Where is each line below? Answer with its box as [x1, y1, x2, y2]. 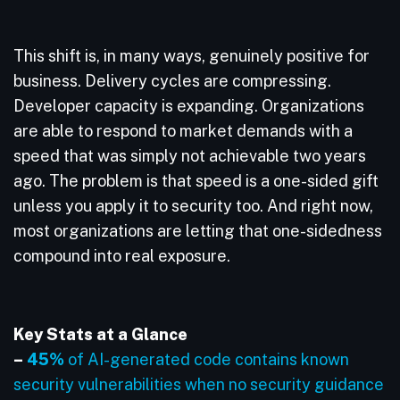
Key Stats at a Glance [13, 325, 187, 344]
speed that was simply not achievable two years [13, 146, 366, 165]
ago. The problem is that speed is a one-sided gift [13, 171, 379, 190]
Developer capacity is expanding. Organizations [13, 96, 364, 115]
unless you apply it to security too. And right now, [13, 196, 373, 215]
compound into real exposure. [13, 246, 234, 265]
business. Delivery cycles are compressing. [13, 71, 331, 90]
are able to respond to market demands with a [13, 121, 353, 140]
